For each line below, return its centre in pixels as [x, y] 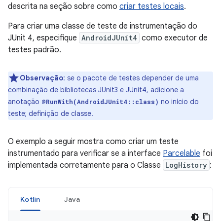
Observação [41, 78]
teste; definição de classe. [51, 113]
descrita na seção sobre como [64, 6]
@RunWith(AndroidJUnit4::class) [100, 102]
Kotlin [30, 199]
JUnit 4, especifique [43, 38]
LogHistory [186, 165]
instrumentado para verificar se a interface [85, 153]
